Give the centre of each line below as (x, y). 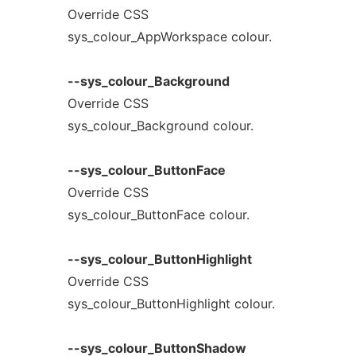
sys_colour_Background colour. (160, 126)
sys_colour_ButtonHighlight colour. (171, 304)
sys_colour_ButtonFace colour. (158, 215)
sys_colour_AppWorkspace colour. (169, 37)
